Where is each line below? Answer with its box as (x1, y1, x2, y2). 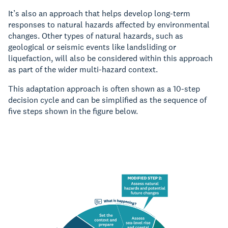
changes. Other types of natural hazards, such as (8, 30, 183, 41)
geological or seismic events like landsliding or (8, 41, 176, 52)
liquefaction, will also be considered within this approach (8, 52, 213, 64)
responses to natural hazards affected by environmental (8, 19, 210, 30)
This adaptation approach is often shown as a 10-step (8, 83, 200, 94)
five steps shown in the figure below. (8, 105, 140, 117)
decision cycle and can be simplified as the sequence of (8, 94, 207, 105)
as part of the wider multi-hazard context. (8, 64, 158, 75)
